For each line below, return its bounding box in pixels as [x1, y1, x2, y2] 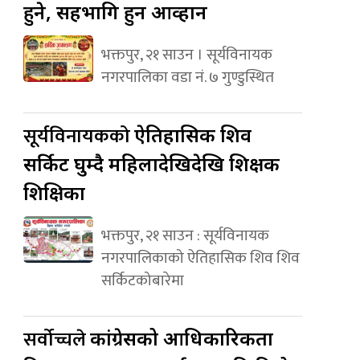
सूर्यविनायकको [23, 120, 135, 153]
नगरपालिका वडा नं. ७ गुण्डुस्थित [100, 63, 274, 90]
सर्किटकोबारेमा [100, 267, 184, 293]
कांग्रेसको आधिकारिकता [90, 324, 274, 351]
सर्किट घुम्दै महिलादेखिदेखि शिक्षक [23, 149, 280, 177]
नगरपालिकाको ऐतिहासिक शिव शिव [100, 244, 300, 271]
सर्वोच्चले [23, 323, 91, 356]
